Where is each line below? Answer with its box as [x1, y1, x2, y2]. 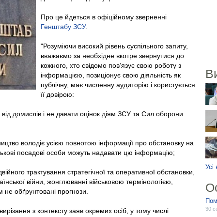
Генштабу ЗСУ [41, 23, 85, 31]
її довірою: [41, 91, 74, 98]
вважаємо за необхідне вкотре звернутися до [41, 52, 184, 60]
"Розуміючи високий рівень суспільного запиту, [41, 42, 188, 50]
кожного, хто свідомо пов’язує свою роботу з [41, 62, 181, 69]
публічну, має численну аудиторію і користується [41, 81, 195, 89]
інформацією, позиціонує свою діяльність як [41, 71, 181, 79]
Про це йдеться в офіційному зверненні [41, 13, 167, 21]
